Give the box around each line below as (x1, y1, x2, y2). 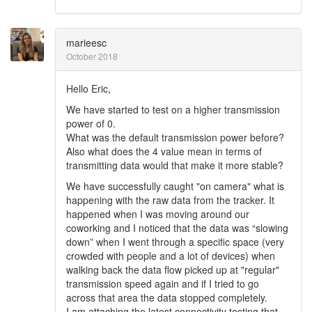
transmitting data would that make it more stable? (66, 158, 283, 172)
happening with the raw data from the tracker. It (66, 193, 274, 207)
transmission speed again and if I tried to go (66, 276, 259, 290)
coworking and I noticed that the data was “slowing (66, 221, 288, 235)
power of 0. (66, 116, 116, 130)
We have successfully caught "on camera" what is (66, 179, 284, 193)
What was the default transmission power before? (66, 130, 284, 144)
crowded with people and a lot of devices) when (66, 249, 275, 263)
